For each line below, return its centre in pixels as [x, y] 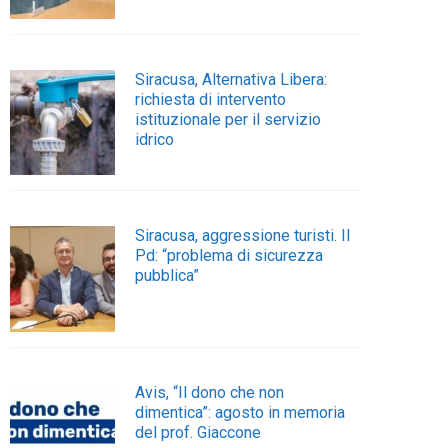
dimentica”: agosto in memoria [240, 412]
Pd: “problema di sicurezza [229, 256]
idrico [155, 139]
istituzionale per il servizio [228, 119]
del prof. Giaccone [198, 432]
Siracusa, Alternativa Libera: [231, 79]
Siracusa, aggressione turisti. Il [243, 236]
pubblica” [167, 276]
